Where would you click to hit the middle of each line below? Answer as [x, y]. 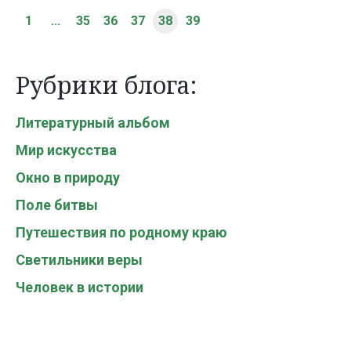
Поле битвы [57, 204]
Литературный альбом [93, 122]
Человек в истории [80, 287]
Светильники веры [79, 259]
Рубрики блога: [106, 85]
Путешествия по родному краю [121, 232]
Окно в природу [68, 177]
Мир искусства [66, 150]
